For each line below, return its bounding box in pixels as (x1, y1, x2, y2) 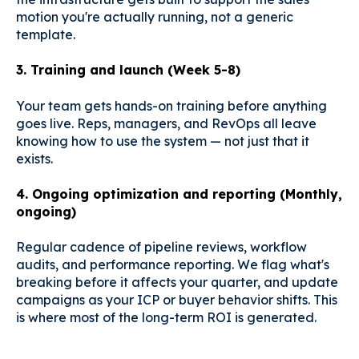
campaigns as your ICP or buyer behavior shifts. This (16, 292, 337, 309)
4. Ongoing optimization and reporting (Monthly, (16, 185, 342, 202)
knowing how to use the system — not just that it (16, 132, 309, 149)
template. (16, 26, 75, 42)
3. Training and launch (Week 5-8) (16, 62, 240, 79)
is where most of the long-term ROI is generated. (16, 309, 317, 326)
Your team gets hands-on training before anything (16, 97, 327, 114)
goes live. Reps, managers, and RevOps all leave (16, 115, 317, 131)
